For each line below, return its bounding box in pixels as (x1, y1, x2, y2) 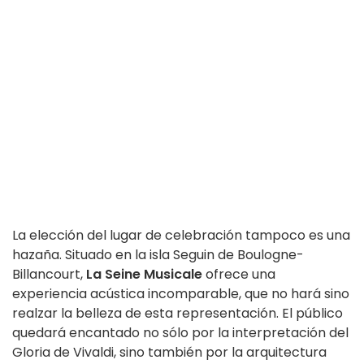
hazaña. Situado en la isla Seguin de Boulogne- (12, 245, 304, 265)
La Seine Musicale (86, 265, 202, 284)
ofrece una (202, 265, 275, 284)
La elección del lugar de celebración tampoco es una (12, 226, 350, 245)
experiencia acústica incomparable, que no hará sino (12, 284, 349, 304)
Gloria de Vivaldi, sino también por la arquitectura (12, 343, 327, 362)
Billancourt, (12, 265, 86, 284)
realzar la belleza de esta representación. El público (12, 304, 343, 323)
